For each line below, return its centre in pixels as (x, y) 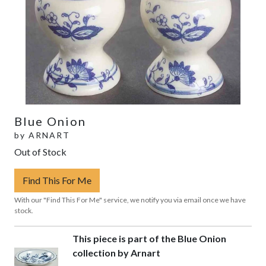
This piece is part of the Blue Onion (149, 238)
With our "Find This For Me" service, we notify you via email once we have (130, 199)
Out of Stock (40, 151)
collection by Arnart (116, 252)
